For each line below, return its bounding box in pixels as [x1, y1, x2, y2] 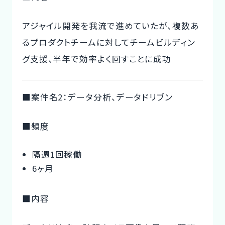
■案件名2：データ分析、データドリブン [22, 90, 173, 103]
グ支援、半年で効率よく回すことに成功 [22, 52, 172, 65]
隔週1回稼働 [32, 148, 82, 160]
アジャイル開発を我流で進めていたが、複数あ [22, 19, 199, 32]
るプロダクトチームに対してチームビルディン [22, 36, 195, 48]
